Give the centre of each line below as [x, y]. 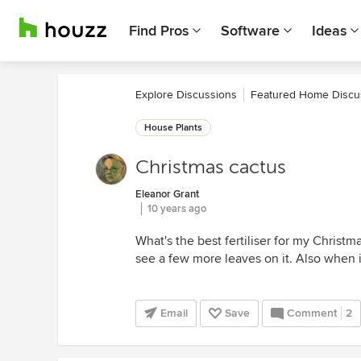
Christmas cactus [211, 167]
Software [250, 31]
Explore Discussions [186, 95]
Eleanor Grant [167, 194]
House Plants [173, 128]
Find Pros [159, 31]
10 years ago [177, 209]
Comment [312, 313]
